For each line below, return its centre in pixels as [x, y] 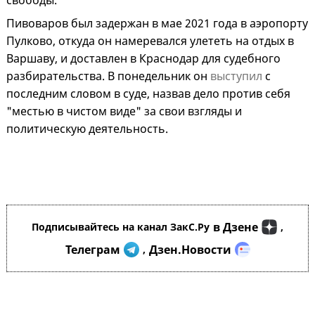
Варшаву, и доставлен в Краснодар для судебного [143, 59]
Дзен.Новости [190, 250]
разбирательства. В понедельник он [108, 76]
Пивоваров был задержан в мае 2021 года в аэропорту [157, 24]
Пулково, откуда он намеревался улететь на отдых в [150, 41]
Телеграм [92, 250]
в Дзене [236, 227]
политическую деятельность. [87, 129]
